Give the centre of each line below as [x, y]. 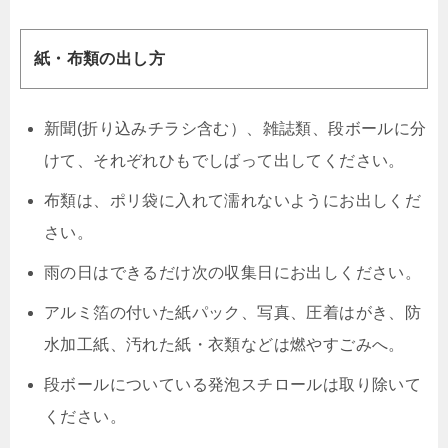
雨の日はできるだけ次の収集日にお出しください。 [233, 272]
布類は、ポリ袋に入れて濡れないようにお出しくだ [233, 200]
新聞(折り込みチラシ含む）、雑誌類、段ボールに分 [235, 128]
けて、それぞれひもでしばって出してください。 [224, 160]
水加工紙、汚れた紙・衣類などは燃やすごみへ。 [224, 344]
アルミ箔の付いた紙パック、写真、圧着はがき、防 [233, 312]
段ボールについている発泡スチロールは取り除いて [233, 384]
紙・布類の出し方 [99, 59]
